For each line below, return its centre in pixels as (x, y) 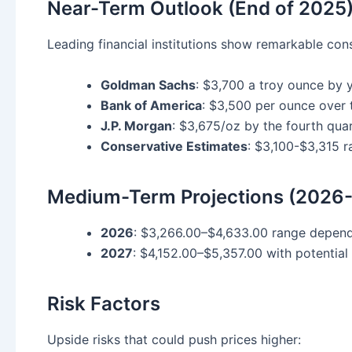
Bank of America (151, 105)
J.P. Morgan (136, 125)
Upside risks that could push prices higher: (174, 340)
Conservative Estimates (174, 146)
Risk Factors (104, 303)
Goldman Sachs (148, 84)
